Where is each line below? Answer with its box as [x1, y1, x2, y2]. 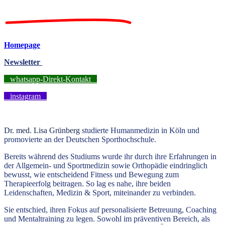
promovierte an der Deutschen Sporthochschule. [4, 135, 156, 144]
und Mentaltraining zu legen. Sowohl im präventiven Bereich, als [4, 214, 210, 223]
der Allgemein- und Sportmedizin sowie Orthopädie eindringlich [4, 161, 207, 170]
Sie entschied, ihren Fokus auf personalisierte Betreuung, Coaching [4, 205, 216, 214]
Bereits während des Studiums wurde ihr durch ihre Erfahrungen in [4, 152, 216, 161]
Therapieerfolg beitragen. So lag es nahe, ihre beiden [4, 179, 171, 188]
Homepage [4, 41, 40, 50]
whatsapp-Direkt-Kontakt [4, 75, 97, 84]
